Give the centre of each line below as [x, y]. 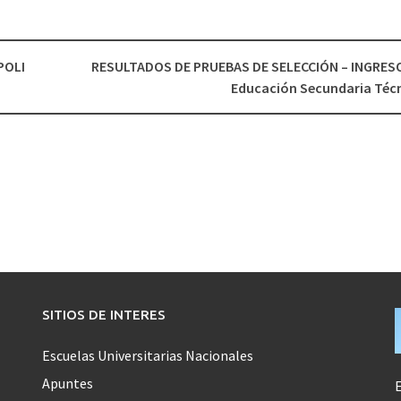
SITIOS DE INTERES [104, 315]
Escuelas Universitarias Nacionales [148, 356]
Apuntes [68, 383]
